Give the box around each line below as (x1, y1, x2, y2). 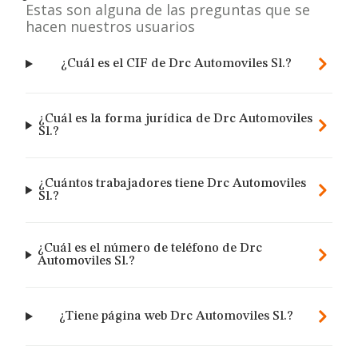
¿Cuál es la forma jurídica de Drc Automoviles (38, 113, 313, 125)
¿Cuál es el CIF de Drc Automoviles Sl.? (60, 58, 292, 70)
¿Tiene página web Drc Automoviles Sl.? (58, 310, 293, 323)
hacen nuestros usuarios (26, 17, 195, 36)
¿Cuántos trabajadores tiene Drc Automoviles (38, 177, 307, 190)
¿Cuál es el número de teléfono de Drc (38, 242, 263, 255)
